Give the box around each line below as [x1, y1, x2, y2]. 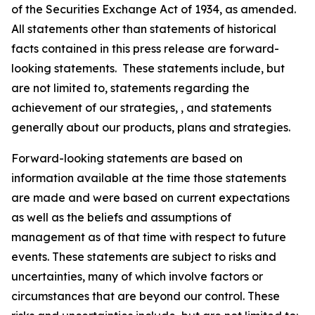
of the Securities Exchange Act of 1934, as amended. [11, 2, 296, 16]
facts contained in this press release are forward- [11, 41, 279, 56]
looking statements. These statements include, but [11, 61, 285, 75]
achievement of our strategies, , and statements [11, 101, 271, 115]
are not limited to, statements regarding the [11, 81, 250, 95]
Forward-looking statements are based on [11, 151, 243, 165]
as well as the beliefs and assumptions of [11, 210, 231, 224]
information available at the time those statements [11, 171, 286, 185]
